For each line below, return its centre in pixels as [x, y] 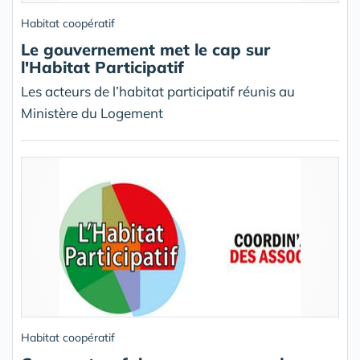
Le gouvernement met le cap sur [145, 49]
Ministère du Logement [92, 113]
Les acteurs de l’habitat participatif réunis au [158, 91]
